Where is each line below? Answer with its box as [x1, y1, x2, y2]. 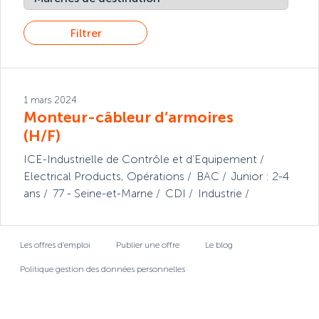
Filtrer [69, 26, 102, 41]
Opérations [127, 169, 184, 183]
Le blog [205, 239, 233, 250]
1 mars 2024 [23, 94, 77, 105]
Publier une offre [116, 239, 179, 250]
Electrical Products [23, 169, 121, 183]
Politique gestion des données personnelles [20, 263, 185, 274]
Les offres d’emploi [20, 239, 90, 250]
